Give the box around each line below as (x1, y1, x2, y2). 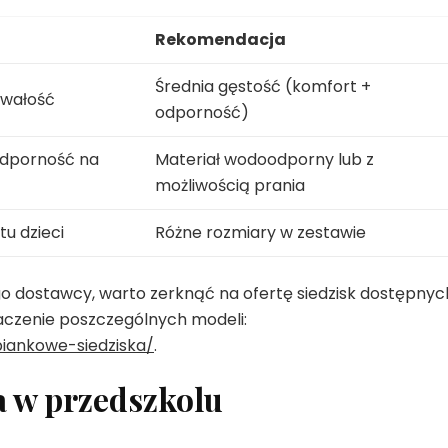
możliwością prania (154, 174, 305, 198)
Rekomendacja (154, 28, 286, 52)
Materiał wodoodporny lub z (154, 148, 374, 172)
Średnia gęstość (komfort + (154, 75, 371, 99)
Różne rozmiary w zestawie (154, 221, 366, 245)
